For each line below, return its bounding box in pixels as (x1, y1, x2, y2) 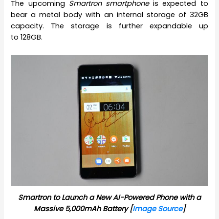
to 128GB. (11, 32, 43, 43)
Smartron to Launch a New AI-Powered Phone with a (18, 193, 201, 203)
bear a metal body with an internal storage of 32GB (11, 10, 208, 20)
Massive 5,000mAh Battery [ (34, 204, 132, 214)
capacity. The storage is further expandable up (11, 21, 208, 31)
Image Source (132, 204, 182, 214)
